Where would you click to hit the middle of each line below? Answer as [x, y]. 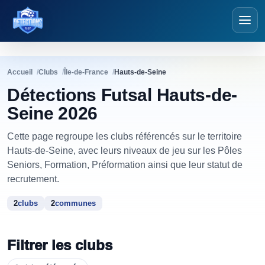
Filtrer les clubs [60, 245]
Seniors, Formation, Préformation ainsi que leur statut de [125, 165]
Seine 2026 [52, 113]
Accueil [20, 72]
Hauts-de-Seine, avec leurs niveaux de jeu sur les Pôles [125, 151]
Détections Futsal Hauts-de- [122, 95]
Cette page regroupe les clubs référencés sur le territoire [125, 136]
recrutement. [33, 179]
